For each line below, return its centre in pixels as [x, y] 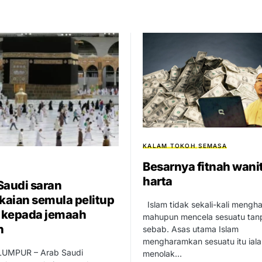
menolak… [162, 254]
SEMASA [213, 146]
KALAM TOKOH [169, 146]
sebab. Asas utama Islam [191, 229]
